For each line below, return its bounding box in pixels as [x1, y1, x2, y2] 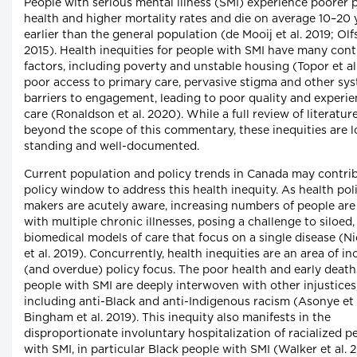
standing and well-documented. [24, 141, 199, 153]
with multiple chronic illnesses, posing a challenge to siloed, [24, 217, 355, 229]
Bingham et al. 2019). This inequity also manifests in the [24, 312, 331, 324]
